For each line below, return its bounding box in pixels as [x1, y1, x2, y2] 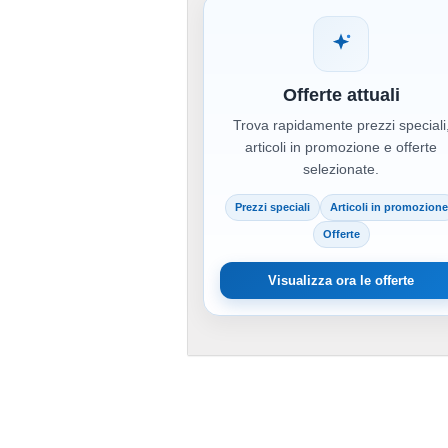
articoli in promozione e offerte [245, 139, 438, 156]
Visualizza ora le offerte [268, 273, 415, 289]
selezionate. [303, 161, 380, 178]
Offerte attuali [282, 85, 400, 106]
